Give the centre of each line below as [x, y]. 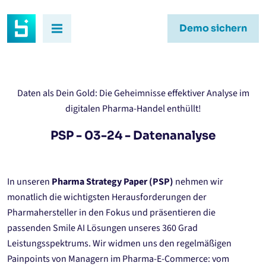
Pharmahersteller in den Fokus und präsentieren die [111, 213]
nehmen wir [198, 182]
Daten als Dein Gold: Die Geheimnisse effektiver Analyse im [133, 93]
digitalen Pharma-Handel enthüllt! [133, 109]
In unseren [29, 182]
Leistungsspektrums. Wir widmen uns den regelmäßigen [119, 243]
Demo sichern [213, 28]
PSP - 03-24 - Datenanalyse [133, 136]
